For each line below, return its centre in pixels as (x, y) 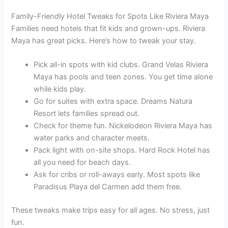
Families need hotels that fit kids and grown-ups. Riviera (108, 28)
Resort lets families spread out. (87, 113)
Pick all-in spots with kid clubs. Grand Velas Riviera (121, 64)
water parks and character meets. (92, 138)
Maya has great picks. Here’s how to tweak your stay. (104, 40)
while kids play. (60, 89)
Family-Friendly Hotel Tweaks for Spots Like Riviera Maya (110, 16)
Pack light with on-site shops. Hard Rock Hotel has (122, 150)
